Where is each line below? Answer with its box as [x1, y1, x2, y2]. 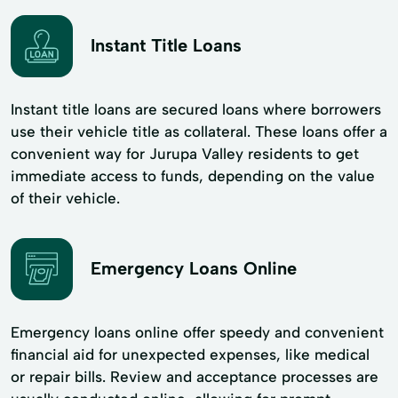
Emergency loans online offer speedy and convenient [11, 322, 384, 341]
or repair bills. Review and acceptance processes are [11, 367, 378, 386]
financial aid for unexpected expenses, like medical [11, 345, 370, 363]
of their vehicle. [11, 188, 120, 207]
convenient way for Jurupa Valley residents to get [11, 144, 359, 163]
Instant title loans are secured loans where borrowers [11, 99, 381, 118]
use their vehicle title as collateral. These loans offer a [11, 122, 387, 140]
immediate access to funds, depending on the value [11, 166, 375, 185]
